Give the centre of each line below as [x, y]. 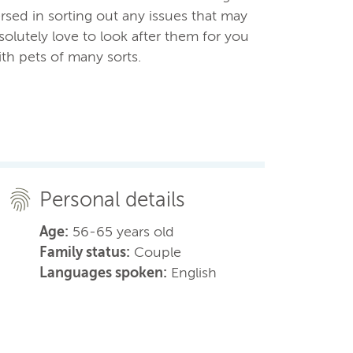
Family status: [84, 252]
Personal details [112, 199]
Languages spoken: [103, 272]
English [191, 272]
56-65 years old [121, 231]
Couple [155, 252]
